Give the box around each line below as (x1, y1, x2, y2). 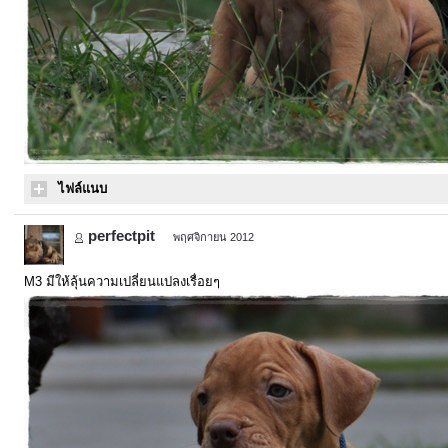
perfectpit (88, 227, 155, 244)
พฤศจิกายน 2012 (173, 231, 254, 243)
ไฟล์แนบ (58, 181, 107, 196)
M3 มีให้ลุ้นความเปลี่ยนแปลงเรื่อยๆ (24, 274, 220, 289)
